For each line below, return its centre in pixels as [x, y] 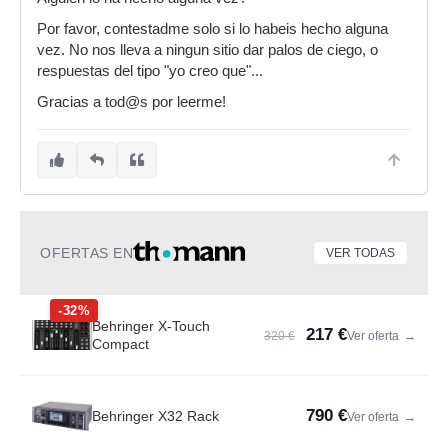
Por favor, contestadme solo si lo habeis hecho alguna [212, 29]
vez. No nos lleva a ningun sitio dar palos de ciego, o [207, 50]
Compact [120, 344]
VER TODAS [360, 253]
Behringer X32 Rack [155, 416]
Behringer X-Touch [151, 326]
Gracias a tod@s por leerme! [131, 102]
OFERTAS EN [86, 253]
